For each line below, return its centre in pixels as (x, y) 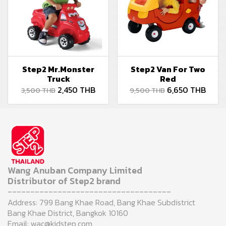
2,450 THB (76, 90)
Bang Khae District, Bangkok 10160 (68, 213)
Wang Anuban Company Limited (75, 171)
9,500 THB (147, 91)
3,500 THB (38, 91)
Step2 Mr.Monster (58, 69)
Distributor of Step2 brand (64, 181)
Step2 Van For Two (168, 69)
